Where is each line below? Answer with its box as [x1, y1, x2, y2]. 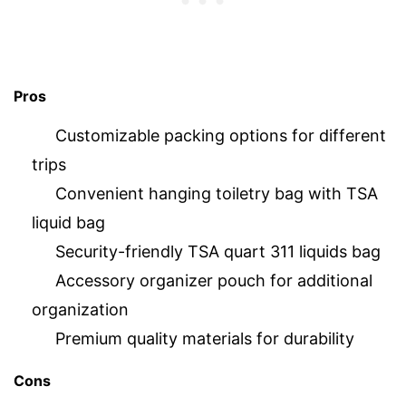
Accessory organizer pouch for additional [55, 270, 372, 290]
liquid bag [32, 212, 105, 232]
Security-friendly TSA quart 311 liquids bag [55, 241, 381, 261]
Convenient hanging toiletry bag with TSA [55, 183, 378, 203]
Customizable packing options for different [55, 125, 386, 145]
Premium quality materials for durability [55, 328, 354, 348]
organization [32, 299, 129, 319]
